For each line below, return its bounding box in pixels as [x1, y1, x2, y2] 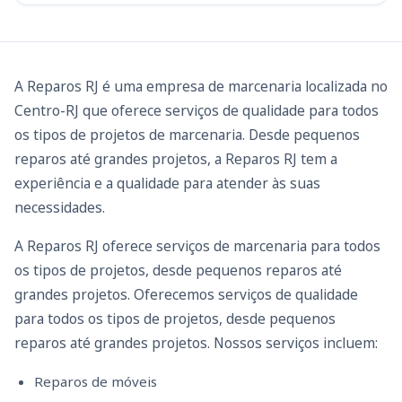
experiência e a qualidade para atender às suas [14, 172, 320, 193]
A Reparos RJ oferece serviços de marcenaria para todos [14, 235, 380, 256]
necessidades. [14, 197, 105, 217]
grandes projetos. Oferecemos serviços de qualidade [14, 284, 358, 304]
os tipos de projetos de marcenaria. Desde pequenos [14, 124, 360, 144]
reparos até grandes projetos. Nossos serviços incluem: [14, 332, 378, 353]
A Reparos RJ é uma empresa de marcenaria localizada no [14, 75, 388, 96]
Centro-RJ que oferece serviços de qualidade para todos [14, 100, 379, 120]
